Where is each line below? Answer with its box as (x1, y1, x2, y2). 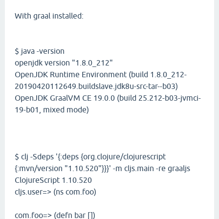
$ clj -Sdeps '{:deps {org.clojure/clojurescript (15, 152, 166, 161)
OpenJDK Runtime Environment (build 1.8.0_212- (15, 70, 187, 79)
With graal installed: (15, 11, 84, 20)
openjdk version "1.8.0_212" (15, 58, 113, 67)
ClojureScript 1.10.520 (15, 175, 92, 184)
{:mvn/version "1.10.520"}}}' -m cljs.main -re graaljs (15, 164, 190, 173)
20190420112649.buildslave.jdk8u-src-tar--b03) (15, 82, 178, 90)
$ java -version (15, 46, 65, 55)
